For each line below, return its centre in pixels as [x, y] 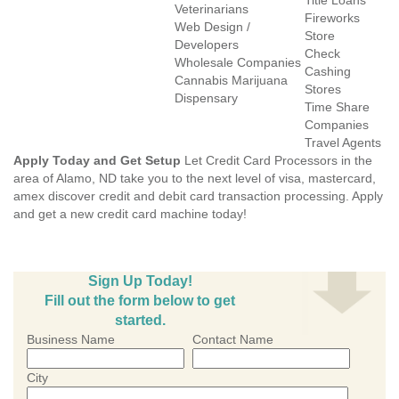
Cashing [328, 71]
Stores [323, 89]
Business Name [71, 339]
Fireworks [332, 18]
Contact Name [233, 339]
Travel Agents [343, 142]
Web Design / [212, 27]
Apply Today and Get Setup [97, 160]
